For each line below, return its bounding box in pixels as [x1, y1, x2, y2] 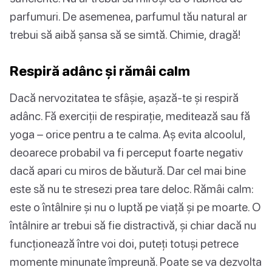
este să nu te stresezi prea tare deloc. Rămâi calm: [10, 182, 254, 196]
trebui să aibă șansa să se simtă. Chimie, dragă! [10, 27, 240, 42]
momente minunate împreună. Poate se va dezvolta [10, 254, 262, 269]
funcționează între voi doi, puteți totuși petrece [10, 236, 239, 251]
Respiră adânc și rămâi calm [10, 63, 190, 80]
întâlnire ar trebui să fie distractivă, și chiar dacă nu [10, 218, 256, 233]
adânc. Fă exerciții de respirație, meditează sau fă [10, 109, 250, 123]
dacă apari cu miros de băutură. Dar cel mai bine [10, 163, 246, 178]
